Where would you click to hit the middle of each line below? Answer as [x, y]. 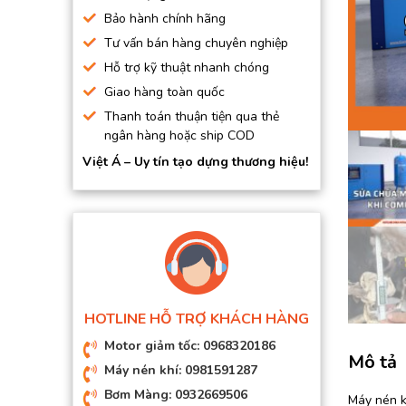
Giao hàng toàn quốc [164, 92]
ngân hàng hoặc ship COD [179, 135]
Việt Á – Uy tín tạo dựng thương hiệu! [195, 162]
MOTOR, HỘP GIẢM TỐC [157, 79]
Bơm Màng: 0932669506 [176, 395]
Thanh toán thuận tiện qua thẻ [192, 116]
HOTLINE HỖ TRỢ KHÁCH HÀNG [196, 319]
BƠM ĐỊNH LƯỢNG [141, 48]
